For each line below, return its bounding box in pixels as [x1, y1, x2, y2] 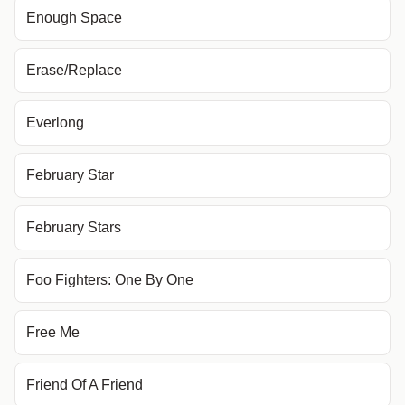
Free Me [26, 325, 80, 340]
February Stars [26, 220, 121, 235]
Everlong [26, 115, 84, 130]
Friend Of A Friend [26, 377, 143, 392]
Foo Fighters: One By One [26, 272, 201, 287]
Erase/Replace [26, 62, 122, 78]
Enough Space [26, 10, 122, 25]
